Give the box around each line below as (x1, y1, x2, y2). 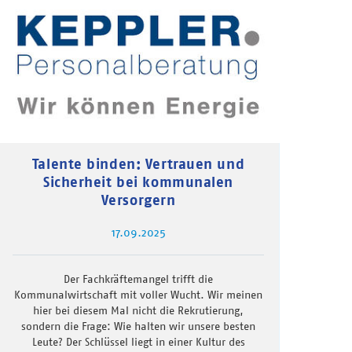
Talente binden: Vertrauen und (31, 155, 245, 174)
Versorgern (101, 191, 176, 210)
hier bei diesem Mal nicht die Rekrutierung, (33, 303, 244, 318)
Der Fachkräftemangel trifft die (64, 272, 213, 287)
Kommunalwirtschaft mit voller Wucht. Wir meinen (14, 288, 262, 302)
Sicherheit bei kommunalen (43, 173, 233, 192)
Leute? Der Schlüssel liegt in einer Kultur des (31, 335, 245, 350)
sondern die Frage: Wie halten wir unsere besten (21, 319, 255, 334)
